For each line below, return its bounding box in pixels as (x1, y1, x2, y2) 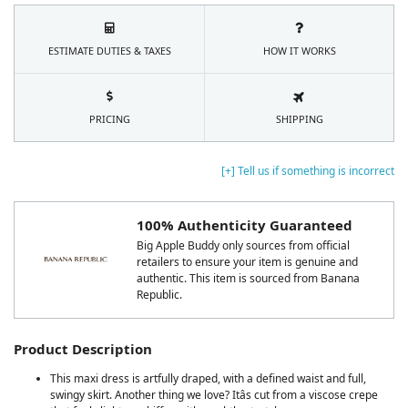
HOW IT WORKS (262, 43, 336, 57)
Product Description (14, 339, 152, 358)
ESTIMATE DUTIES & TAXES (47, 43, 171, 57)
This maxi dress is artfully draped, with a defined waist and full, (50, 370, 366, 386)
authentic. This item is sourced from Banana (137, 270, 360, 286)
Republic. (137, 286, 182, 302)
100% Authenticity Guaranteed (137, 215, 352, 234)
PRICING (88, 111, 130, 126)
